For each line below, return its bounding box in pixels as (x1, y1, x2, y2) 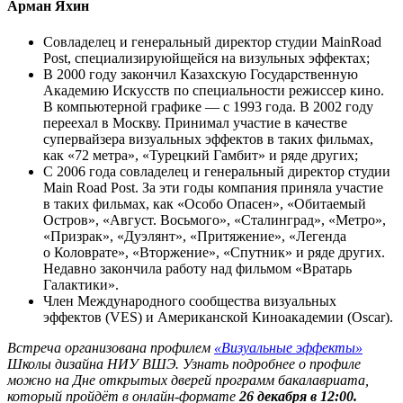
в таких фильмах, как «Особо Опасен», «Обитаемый (43, 195, 366, 211)
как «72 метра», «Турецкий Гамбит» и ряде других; (43, 147, 358, 163)
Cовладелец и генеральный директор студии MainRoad (43, 33, 381, 49)
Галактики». (43, 276, 119, 292)
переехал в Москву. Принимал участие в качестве (43, 114, 347, 130)
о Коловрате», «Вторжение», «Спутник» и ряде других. (43, 244, 385, 260)
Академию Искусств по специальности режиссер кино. (43, 82, 384, 98)
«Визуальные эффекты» (214, 339, 363, 355)
